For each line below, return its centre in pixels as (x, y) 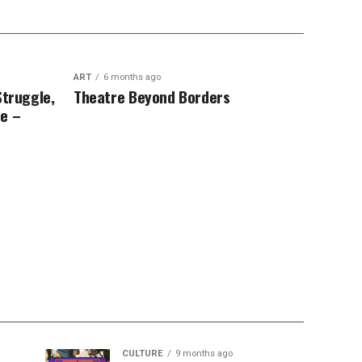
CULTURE (143, 354)
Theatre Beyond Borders (152, 97)
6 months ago (132, 77)
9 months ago (204, 354)
